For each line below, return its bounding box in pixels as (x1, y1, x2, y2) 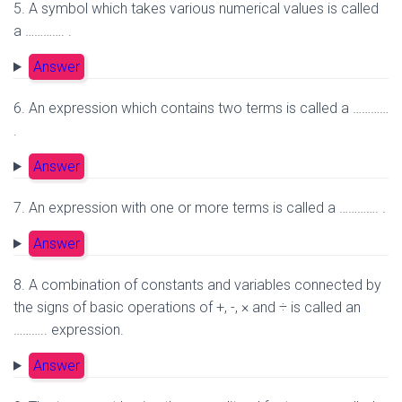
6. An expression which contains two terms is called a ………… (13, 99, 389, 117)
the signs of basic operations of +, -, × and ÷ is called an (13, 298, 361, 316)
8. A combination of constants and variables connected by (13, 275, 381, 293)
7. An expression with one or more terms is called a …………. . (13, 198, 386, 216)
